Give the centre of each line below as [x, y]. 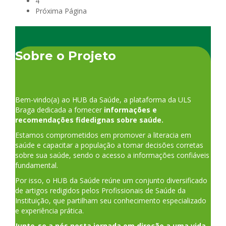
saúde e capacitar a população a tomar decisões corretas [109, 145]
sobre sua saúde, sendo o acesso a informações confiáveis [112, 155]
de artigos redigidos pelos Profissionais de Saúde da [100, 191]
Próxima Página [61, 11]
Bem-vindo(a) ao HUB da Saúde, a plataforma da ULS [103, 100]
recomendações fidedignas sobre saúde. [89, 120]
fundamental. [37, 165]
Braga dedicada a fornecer [60, 110]
